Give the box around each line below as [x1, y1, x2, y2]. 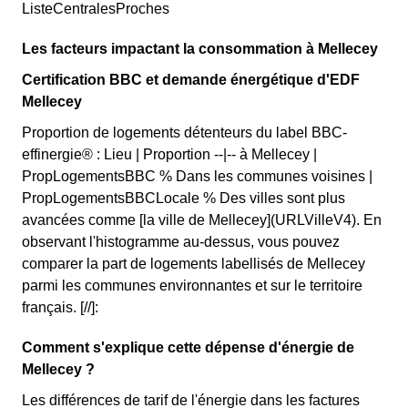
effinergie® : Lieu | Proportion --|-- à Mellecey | [22, 147, 317, 162]
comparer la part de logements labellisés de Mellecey [22, 256, 365, 271]
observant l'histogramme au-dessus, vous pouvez [22, 234, 340, 250]
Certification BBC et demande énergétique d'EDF [22, 72, 360, 87]
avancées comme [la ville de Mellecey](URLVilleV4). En [22, 212, 382, 228]
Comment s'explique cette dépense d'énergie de [22, 340, 354, 355]
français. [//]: [22, 300, 98, 315]
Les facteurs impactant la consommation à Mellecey [22, 41, 378, 56]
